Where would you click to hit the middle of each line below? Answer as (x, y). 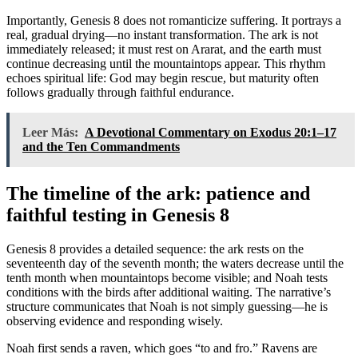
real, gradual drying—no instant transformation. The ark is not (162, 34)
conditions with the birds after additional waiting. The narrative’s (169, 292)
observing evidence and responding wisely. (115, 320)
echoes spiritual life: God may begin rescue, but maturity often (163, 78)
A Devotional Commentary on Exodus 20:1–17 (211, 132)
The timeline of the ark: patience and (158, 193)
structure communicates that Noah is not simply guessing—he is (167, 306)
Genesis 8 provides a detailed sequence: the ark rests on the (155, 249)
